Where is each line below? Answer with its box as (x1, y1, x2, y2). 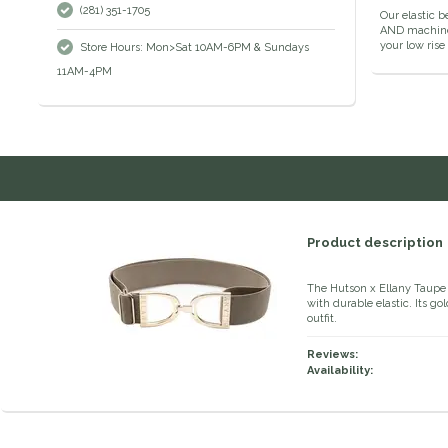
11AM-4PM (57, 65, 112, 79)
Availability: (307, 364, 373, 378)
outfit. (307, 312, 337, 326)
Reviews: (307, 348, 358, 362)
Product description (307, 235, 443, 251)
